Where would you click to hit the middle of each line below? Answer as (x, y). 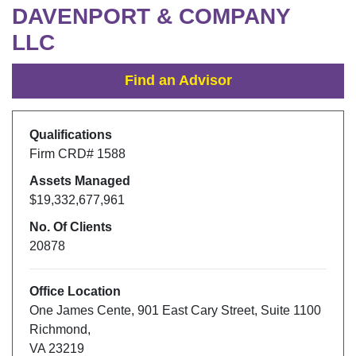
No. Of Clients (70, 227)
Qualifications (70, 135)
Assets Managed (79, 181)
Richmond (58, 330)
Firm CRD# (63, 154)
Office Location (75, 292)
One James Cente (80, 311)
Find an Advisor (178, 81)
